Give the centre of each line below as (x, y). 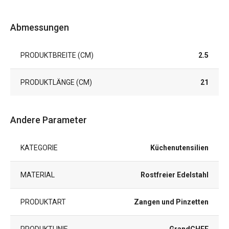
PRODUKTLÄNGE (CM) (56, 83)
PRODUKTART (43, 202)
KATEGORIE (39, 148)
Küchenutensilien (179, 148)
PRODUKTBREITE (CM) (57, 55)
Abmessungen (40, 28)
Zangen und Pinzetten (171, 202)
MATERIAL (38, 175)
